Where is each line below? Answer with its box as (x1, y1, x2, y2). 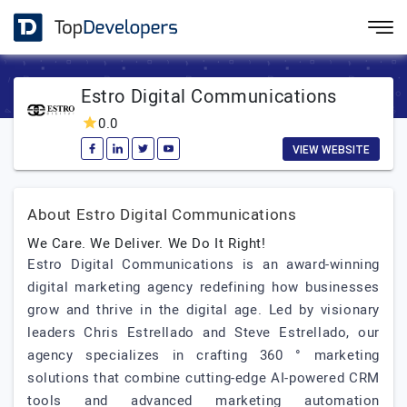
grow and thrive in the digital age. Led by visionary (27, 300, 380, 320)
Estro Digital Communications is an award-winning (27, 254, 380, 274)
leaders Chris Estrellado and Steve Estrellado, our (27, 323, 380, 342)
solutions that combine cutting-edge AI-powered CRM (27, 368, 380, 388)
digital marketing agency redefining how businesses (27, 277, 380, 297)
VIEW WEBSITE (293, 144, 370, 156)
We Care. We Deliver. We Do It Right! (27, 233, 266, 253)
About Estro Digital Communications (27, 203, 297, 226)
